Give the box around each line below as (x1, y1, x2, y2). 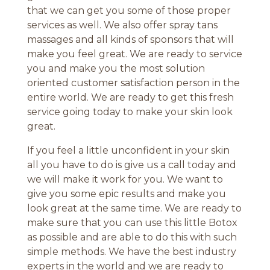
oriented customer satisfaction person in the (27, 77, 240, 89)
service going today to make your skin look (27, 106, 233, 118)
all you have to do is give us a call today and (27, 159, 236, 171)
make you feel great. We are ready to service (27, 48, 242, 60)
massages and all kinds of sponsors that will (27, 34, 234, 46)
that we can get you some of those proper (27, 5, 231, 17)
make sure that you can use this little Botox (27, 217, 237, 229)
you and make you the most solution (27, 63, 205, 75)
